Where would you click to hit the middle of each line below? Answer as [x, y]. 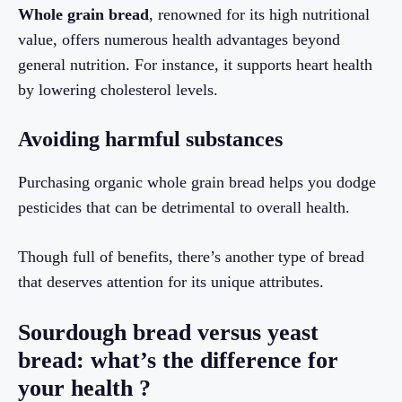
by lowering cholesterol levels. [118, 90]
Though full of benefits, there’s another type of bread [191, 257]
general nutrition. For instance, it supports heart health [195, 65]
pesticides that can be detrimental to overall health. [184, 208]
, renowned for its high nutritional [259, 15]
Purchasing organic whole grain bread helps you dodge [197, 183]
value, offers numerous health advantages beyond [179, 40]
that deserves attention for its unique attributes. [171, 282]
